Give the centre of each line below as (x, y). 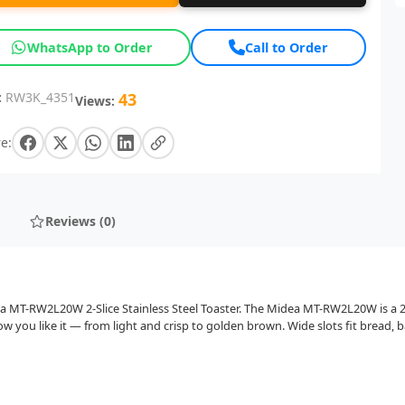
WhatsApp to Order (90, 47)
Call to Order (287, 47)
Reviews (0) (80, 221)
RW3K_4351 (41, 97)
